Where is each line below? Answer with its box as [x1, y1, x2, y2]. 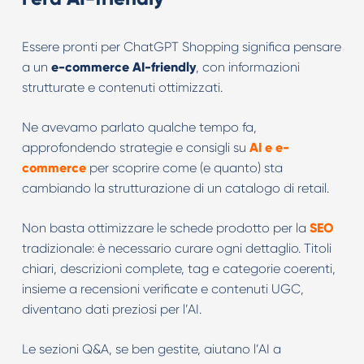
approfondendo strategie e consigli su [21, 140, 249, 155]
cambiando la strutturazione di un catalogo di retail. [21, 180, 329, 196]
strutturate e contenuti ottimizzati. [21, 80, 223, 95]
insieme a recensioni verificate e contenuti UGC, [21, 281, 304, 297]
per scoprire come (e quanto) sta [85, 160, 283, 175]
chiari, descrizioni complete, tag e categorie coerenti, [21, 261, 336, 276]
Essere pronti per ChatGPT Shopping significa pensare [21, 39, 341, 54]
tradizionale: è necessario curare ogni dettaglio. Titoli [21, 240, 331, 256]
